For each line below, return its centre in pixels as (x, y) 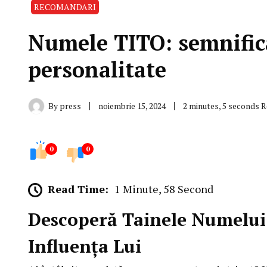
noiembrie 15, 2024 (132, 106)
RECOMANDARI (65, 7)
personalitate (97, 69)
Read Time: (78, 189)
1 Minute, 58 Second (164, 189)
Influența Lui (85, 246)
